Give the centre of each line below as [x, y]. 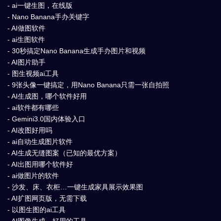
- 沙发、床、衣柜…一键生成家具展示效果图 [75, 187]
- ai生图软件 [26, 39]
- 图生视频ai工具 [33, 73]
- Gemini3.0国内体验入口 [46, 119]
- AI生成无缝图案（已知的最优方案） [64, 153]
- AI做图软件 [26, 28]
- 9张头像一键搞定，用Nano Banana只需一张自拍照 [88, 85]
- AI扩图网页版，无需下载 [47, 198]
